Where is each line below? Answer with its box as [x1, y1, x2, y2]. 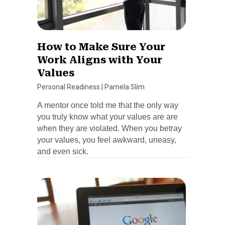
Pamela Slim [104, 82, 145, 91]
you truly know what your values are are [37, 112, 178, 121]
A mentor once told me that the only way [37, 100, 178, 109]
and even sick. [37, 147, 88, 156]
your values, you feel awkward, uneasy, [37, 135, 176, 144]
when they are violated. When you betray [37, 124, 182, 133]
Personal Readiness [37, 82, 100, 91]
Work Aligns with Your [37, 53, 162, 66]
